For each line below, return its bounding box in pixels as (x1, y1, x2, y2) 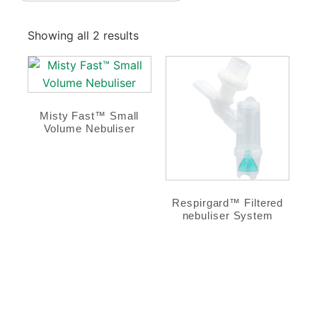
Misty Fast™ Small (40, 109, 139, 122)
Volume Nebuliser (43, 122, 135, 134)
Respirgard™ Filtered (172, 197, 284, 209)
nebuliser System (182, 209, 273, 222)
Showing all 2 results (27, 28, 139, 43)
